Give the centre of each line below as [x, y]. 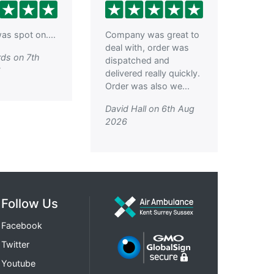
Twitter [15, 245]
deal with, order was [147, 48]
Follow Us [30, 204]
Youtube [18, 264]
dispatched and [137, 61]
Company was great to [152, 35]
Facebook [22, 226]
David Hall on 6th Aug [150, 109]
